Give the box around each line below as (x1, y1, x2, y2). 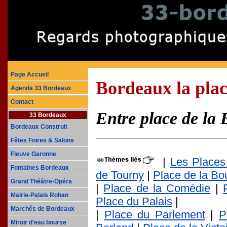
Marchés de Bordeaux (11, 205, 74, 212)
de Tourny (96, 168, 144, 181)
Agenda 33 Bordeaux (11, 85, 71, 92)
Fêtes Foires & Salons (11, 137, 74, 144)
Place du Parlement (104, 208, 205, 221)
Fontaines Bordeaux (11, 164, 69, 171)
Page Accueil (11, 71, 49, 78)
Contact (11, 98, 33, 105)
